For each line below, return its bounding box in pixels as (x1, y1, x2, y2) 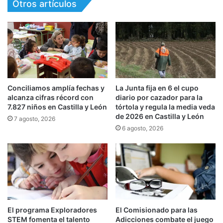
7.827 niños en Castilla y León (7, 103, 107, 111)
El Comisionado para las (115, 205, 198, 214)
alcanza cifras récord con (7, 93, 94, 102)
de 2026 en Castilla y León (115, 112, 204, 121)
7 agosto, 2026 (14, 115, 55, 123)
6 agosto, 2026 (122, 124, 163, 132)
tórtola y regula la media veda (115, 103, 215, 111)
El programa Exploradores (7, 205, 97, 214)
